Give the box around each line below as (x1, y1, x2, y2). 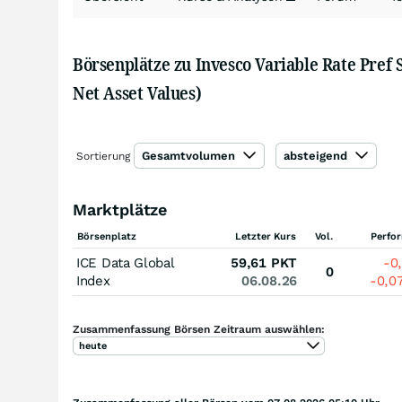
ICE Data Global (76, 255, 175, 271)
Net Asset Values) (73, 81, 202, 105)
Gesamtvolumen (142, 149, 239, 162)
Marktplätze (73, 200, 168, 219)
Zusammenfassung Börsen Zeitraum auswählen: (73, 323, 325, 336)
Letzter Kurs (235, 231, 296, 242)
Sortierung (76, 150, 130, 162)
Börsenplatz (77, 231, 136, 242)
